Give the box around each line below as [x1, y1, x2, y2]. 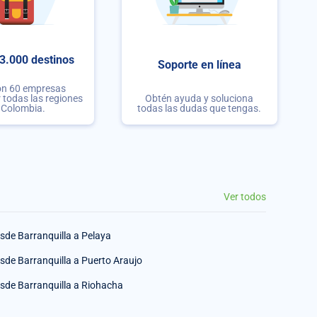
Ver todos [224, 190, 266, 202]
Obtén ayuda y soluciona [145, 92, 254, 104]
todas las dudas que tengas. [137, 102, 262, 114]
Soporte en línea [157, 58, 241, 72]
